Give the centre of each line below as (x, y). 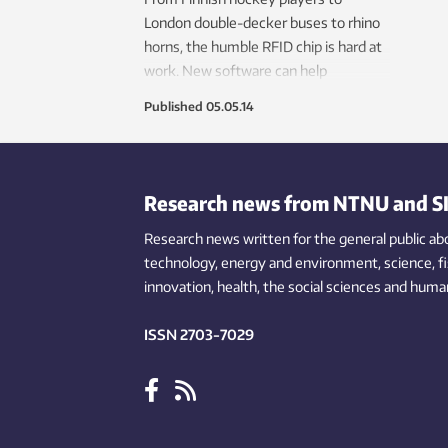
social (305, 287)
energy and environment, (301, 263)
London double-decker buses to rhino (262, 23)
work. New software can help (235, 71)
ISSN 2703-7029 (199, 335)
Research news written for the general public (285, 239)
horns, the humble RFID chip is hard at (263, 47)
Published (173, 107)
